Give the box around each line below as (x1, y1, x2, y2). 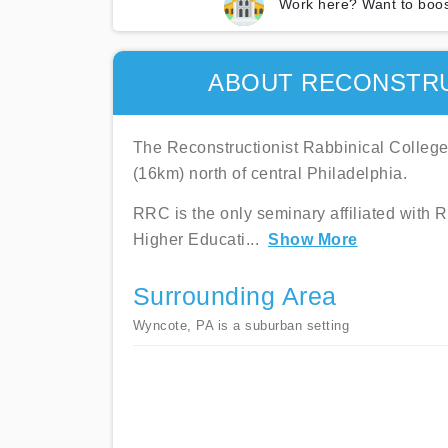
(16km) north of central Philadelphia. (132, 165, 407, 182)
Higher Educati (132, 231, 246, 248)
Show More (268, 231, 358, 248)
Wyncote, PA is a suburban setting (132, 318, 349, 333)
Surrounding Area (132, 283, 337, 310)
